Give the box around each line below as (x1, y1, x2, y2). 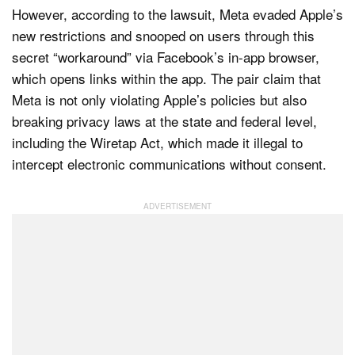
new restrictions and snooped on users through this (12, 25, 315, 45)
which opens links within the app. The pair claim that (12, 67, 321, 88)
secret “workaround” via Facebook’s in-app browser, (12, 46, 319, 67)
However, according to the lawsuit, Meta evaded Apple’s (12, 3, 343, 24)
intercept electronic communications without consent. (12, 153, 326, 174)
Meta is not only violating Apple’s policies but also (12, 89, 307, 109)
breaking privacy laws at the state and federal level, (12, 110, 317, 131)
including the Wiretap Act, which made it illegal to (12, 132, 303, 152)
